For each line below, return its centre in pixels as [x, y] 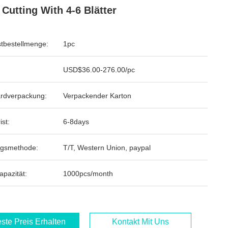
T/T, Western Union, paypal [107, 148]
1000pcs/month [88, 174]
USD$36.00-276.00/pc [99, 70]
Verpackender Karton [97, 96]
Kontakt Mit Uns [140, 222]
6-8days [76, 122]
